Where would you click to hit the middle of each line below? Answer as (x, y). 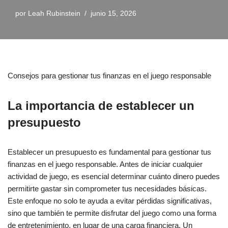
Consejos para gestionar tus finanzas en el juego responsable (109, 76)
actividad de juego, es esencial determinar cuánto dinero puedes (114, 176)
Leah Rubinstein (54, 13)
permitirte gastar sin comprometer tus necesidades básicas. (107, 189)
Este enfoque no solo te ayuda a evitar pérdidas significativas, (110, 201)
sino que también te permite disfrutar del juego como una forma (112, 213)
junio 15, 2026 (113, 13)
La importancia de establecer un (101, 106)
